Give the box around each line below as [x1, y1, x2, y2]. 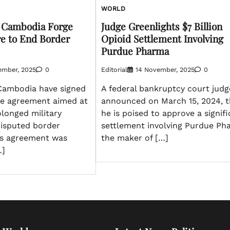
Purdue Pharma [101, 44, 169, 58]
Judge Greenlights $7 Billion [101, 20, 222, 33]
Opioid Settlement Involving [101, 32, 223, 46]
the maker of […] [101, 132, 168, 143]
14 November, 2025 [135, 65, 195, 73]
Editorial [101, 65, 127, 73]
